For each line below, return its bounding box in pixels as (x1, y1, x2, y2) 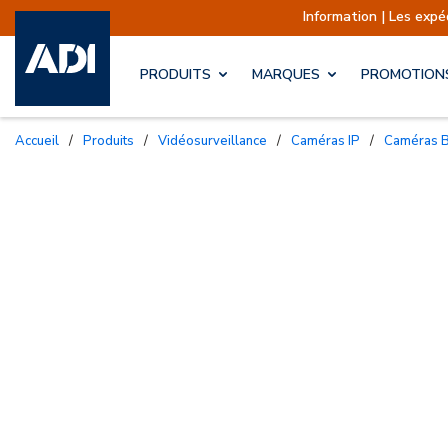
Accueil (25, 131, 59, 150)
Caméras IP (300, 131, 360, 150)
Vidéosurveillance (167, 131, 267, 150)
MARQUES (252, 65, 320, 85)
